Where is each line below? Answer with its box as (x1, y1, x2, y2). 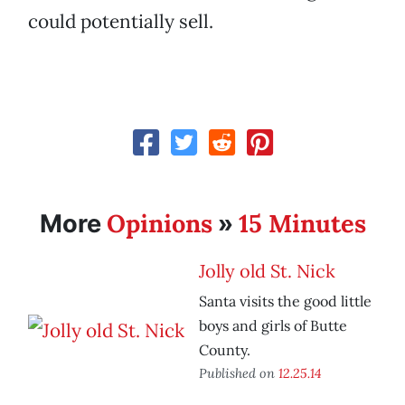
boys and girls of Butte (199, 316, 347, 335)
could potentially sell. (28, 9, 213, 34)
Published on (199, 364, 278, 382)
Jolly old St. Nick (199, 259, 335, 283)
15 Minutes (238, 208, 366, 240)
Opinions (106, 208, 212, 240)
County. (199, 341, 250, 360)
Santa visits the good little (199, 292, 372, 311)
